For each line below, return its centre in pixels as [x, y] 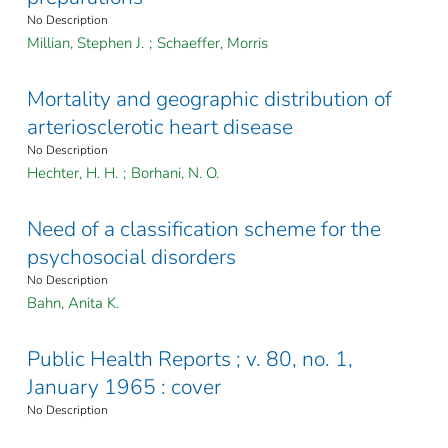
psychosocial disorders [131, 257]
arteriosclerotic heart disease [160, 127]
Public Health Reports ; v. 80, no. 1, [190, 359]
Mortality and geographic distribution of [209, 99]
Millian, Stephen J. [85, 43]
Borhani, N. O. [175, 173]
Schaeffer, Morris [212, 43]
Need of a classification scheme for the [204, 229]
